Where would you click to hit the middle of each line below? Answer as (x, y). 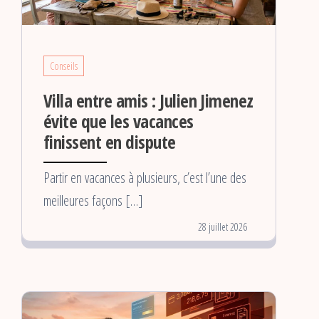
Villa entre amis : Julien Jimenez (148, 100)
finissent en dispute (110, 141)
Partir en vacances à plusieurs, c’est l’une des (145, 177)
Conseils (64, 66)
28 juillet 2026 (223, 226)
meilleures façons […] (93, 200)
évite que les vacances (119, 121)
